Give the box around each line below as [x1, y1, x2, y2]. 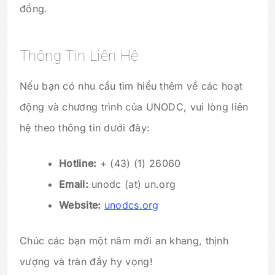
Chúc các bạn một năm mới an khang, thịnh [20, 234, 228, 247]
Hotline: [59, 157, 97, 169]
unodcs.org [104, 198, 159, 211]
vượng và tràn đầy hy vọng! [20, 255, 153, 268]
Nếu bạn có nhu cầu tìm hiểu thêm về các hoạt [20, 79, 243, 92]
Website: [59, 198, 101, 211]
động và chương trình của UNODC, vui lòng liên [20, 100, 249, 113]
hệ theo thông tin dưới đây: [20, 121, 150, 134]
